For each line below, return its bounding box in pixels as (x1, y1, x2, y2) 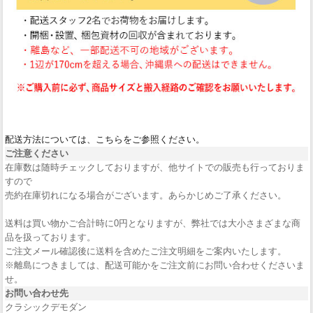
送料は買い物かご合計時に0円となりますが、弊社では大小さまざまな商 (5, 217, 300, 228)
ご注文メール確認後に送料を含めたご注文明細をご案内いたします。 (5, 245, 286, 256)
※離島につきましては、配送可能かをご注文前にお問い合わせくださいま (5, 259, 305, 270)
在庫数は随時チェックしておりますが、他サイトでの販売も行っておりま (5, 161, 305, 173)
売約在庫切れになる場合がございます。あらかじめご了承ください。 (5, 189, 286, 201)
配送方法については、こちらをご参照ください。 (5, 133, 205, 145)
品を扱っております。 (5, 231, 96, 242)
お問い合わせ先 (5, 287, 68, 298)
